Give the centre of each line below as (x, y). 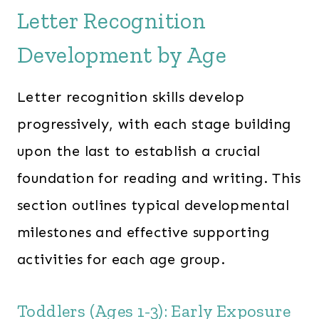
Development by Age (122, 54)
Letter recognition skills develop (131, 96)
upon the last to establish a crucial (139, 151)
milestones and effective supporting (143, 232)
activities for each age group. (121, 259)
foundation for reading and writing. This (159, 178)
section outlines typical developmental (153, 205)
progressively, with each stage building (154, 124)
